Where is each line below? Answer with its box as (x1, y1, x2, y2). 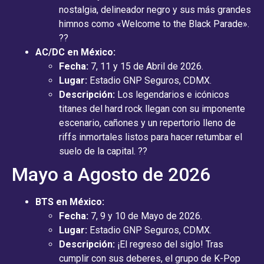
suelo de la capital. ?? (59, 145, 147, 157)
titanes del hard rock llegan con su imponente (59, 103, 245, 114)
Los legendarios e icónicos (115, 88, 229, 100)
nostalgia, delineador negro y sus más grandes (59, 4, 251, 15)
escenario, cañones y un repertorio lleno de (59, 117, 236, 128)
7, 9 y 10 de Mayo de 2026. (88, 210, 202, 222)
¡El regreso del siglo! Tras (115, 238, 223, 250)
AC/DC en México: (35, 46, 115, 58)
